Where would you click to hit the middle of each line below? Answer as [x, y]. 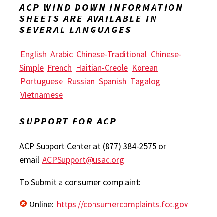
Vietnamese [42, 95]
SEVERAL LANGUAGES [76, 29]
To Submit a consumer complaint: [80, 182]
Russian [81, 81]
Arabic [62, 54]
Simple [31, 68]
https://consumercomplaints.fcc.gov [122, 204]
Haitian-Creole [102, 68]
